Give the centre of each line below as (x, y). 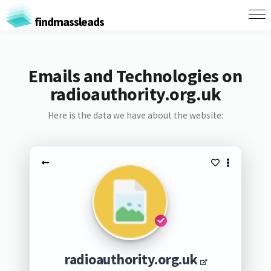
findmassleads (68, 21)
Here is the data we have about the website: (135, 115)
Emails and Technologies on (135, 76)
